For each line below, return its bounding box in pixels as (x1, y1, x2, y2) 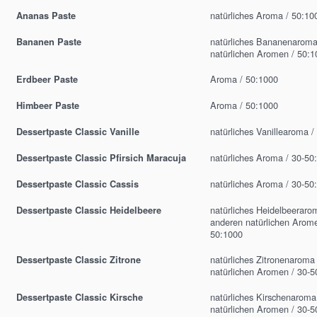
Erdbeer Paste (16, 73, 78, 86)
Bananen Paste (16, 35, 81, 49)
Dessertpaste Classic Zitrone (16, 253, 141, 267)
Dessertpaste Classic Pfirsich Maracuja (16, 151, 186, 165)
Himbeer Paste (16, 99, 79, 113)
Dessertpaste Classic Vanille (16, 125, 139, 139)
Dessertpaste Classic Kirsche (16, 291, 143, 304)
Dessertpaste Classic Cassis (16, 178, 139, 191)
